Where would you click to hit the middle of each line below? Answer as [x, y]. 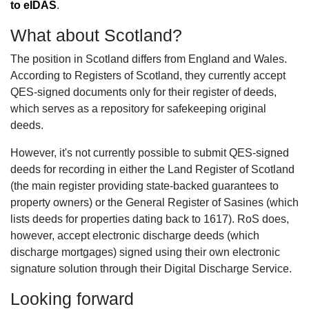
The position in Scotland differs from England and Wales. [149, 59]
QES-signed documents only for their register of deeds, [143, 92]
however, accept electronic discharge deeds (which [135, 235]
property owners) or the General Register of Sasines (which [154, 202]
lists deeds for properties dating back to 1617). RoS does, [150, 219]
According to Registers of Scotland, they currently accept [148, 75]
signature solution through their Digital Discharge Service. [151, 268]
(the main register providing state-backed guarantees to [144, 186]
